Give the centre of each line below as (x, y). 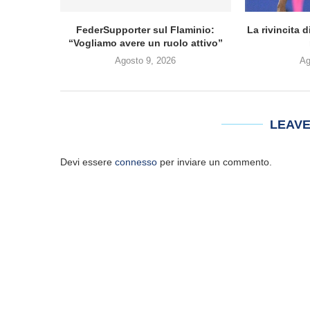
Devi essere (88, 162)
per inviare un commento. (215, 162)
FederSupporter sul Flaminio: (146, 30)
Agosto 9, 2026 (146, 61)
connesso (136, 162)
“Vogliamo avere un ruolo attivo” (145, 43)
